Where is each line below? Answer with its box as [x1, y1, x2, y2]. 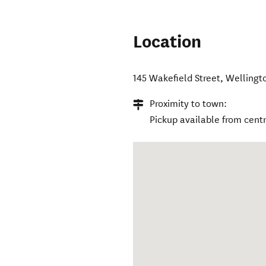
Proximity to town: [150, 98, 227, 110]
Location [133, 31, 202, 53]
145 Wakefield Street [133, 72, 221, 84]
